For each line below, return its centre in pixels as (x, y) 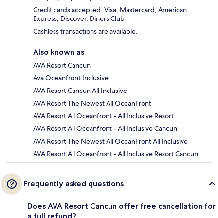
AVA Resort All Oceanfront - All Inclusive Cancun (105, 129)
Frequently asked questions (73, 184)
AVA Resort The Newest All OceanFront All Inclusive (110, 141)
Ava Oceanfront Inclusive (71, 78)
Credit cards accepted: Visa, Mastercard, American (110, 10)
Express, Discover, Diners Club (79, 19)
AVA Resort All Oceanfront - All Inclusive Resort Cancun (116, 154)
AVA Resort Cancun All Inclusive (80, 91)
